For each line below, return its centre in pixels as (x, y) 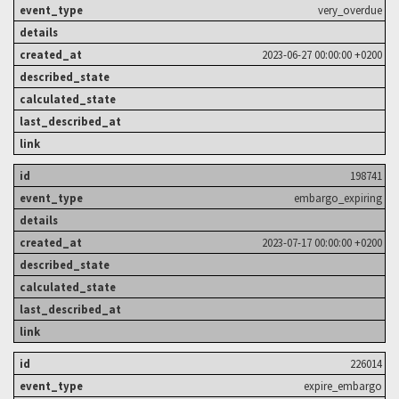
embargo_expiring (339, 197)
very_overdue (351, 9)
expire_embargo (344, 385)
